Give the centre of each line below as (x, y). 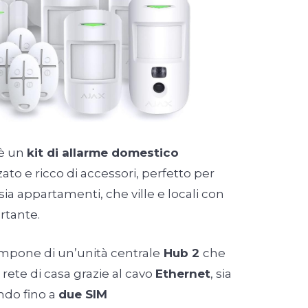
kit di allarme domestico (103, 153)
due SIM (83, 295)
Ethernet (183, 274)
